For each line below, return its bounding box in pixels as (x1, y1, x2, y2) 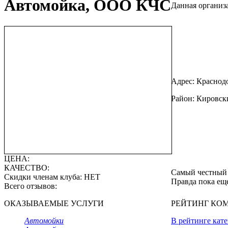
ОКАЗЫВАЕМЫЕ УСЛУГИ (4, 199, 104, 208)
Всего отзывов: (4, 182, 57, 190)
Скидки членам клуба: (4, 173, 84, 181)
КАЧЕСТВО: (4, 163, 49, 172)
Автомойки (24, 216, 64, 225)
